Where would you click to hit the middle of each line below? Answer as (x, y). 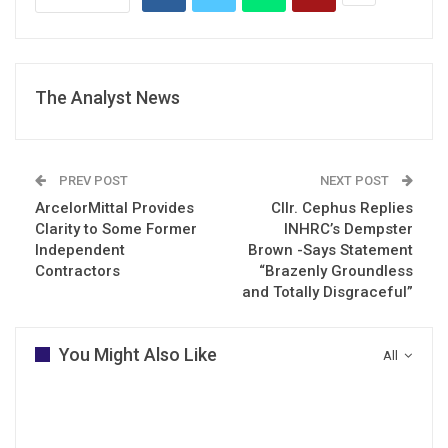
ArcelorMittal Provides (114, 207)
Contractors (77, 270)
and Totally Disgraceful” (327, 291)
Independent (80, 249)
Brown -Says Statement (330, 249)
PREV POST (92, 180)
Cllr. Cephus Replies (342, 207)
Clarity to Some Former (116, 228)
